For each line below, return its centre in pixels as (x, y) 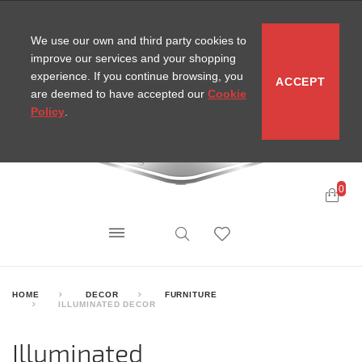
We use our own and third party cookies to (139, 40)
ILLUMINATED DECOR (107, 303)
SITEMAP (177, 18)
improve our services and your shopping (133, 58)
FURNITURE (191, 294)
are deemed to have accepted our (119, 94)
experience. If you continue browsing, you (137, 76)
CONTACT (122, 18)
